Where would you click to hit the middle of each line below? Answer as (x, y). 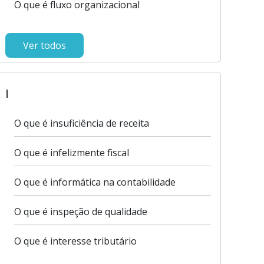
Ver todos (44, 45)
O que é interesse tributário (75, 241)
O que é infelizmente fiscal (71, 153)
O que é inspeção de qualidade (80, 212)
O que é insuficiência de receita (81, 123)
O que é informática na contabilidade (95, 182)
